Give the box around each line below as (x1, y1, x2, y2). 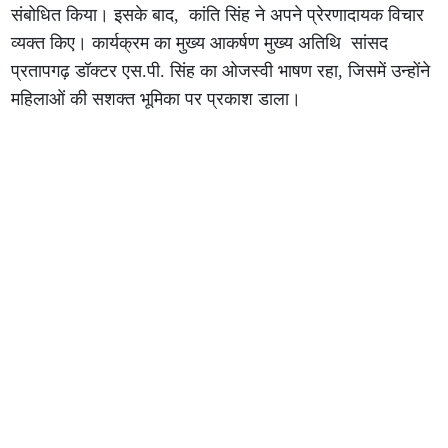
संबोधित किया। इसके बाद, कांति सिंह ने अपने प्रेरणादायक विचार (11, 5, 425, 26)
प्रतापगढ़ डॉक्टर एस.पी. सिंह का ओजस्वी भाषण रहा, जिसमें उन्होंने (11, 61, 431, 82)
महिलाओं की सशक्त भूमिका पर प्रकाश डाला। (11, 89, 302, 110)
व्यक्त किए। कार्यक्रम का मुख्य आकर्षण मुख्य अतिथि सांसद (11, 33, 389, 54)
